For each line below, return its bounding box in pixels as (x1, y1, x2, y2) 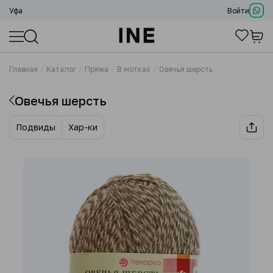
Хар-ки (68, 122, 97, 132)
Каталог (46, 65, 76, 74)
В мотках (117, 65, 151, 74)
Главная (9, 65, 38, 74)
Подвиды (16, 122, 55, 132)
